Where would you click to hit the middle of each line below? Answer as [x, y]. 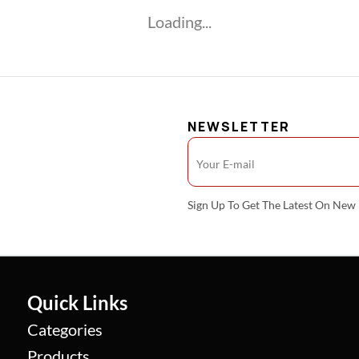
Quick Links [78, 303]
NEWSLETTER [239, 127]
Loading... [179, 22]
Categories [65, 329]
